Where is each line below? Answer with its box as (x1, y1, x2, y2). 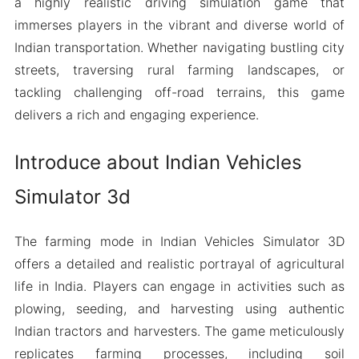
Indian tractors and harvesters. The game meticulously (14, 322, 345, 339)
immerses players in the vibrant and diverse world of (14, 17, 345, 33)
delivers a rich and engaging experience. (14, 107, 259, 123)
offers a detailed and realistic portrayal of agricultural (14, 255, 345, 272)
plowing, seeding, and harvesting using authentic (14, 300, 345, 317)
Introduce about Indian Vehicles (14, 151, 302, 174)
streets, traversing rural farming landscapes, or (14, 62, 345, 78)
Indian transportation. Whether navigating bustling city (14, 39, 345, 55)
